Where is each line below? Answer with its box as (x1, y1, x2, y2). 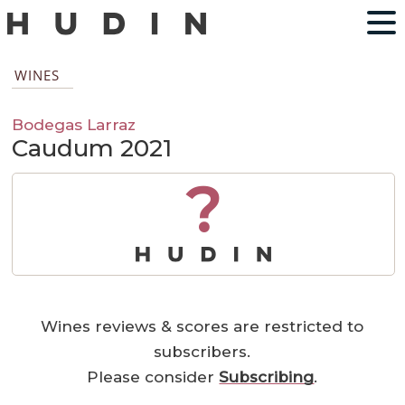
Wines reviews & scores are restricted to (41, 317, 364, 336)
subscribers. (154, 343, 251, 362)
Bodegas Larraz (12, 115, 137, 135)
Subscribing (219, 368, 315, 387)
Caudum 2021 (12, 134, 173, 164)
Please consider (87, 368, 220, 387)
